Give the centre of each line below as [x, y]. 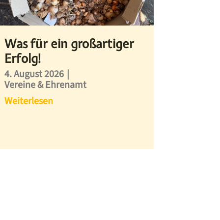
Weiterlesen [29, 101]
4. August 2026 [34, 74]
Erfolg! [24, 59]
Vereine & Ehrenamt [46, 85]
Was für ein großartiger [69, 44]
